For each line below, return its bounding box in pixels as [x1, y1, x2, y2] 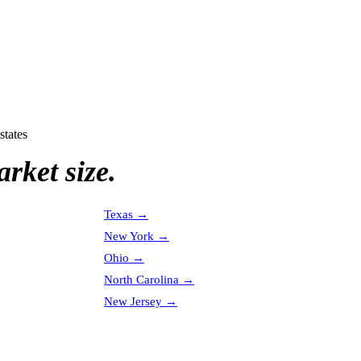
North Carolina [104, 273, 179, 286]
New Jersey [104, 295, 162, 308]
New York [104, 230, 154, 243]
